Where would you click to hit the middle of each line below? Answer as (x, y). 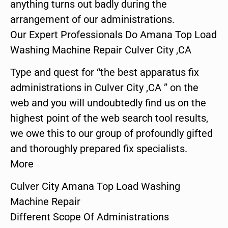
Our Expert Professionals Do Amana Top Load (113, 34)
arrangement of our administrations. (92, 19)
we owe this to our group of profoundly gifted (111, 133)
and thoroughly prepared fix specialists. (99, 148)
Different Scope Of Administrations (90, 217)
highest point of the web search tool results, (109, 118)
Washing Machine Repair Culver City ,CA (101, 50)
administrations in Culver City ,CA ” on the (104, 87)
